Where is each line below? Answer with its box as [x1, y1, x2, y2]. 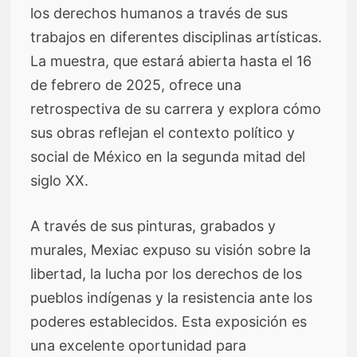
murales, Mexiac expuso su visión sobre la [30, 241, 312, 258]
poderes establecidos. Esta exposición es [30, 312, 308, 330]
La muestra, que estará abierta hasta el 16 [30, 52, 312, 69]
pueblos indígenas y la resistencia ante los [30, 288, 313, 306]
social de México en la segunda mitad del [30, 147, 306, 165]
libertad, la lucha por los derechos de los [30, 265, 303, 282]
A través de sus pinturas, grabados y [30, 217, 277, 234]
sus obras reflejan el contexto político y [30, 124, 296, 141]
